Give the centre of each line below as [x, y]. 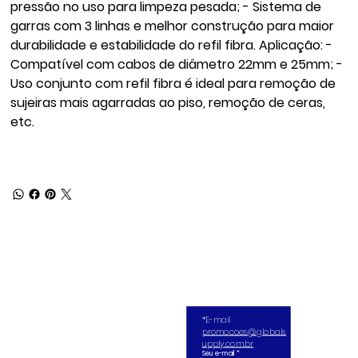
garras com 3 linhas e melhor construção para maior [173, 26]
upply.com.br [228, 344]
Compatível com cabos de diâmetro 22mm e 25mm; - [177, 65]
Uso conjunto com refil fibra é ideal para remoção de [173, 84]
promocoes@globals [244, 332]
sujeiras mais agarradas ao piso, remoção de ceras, [168, 103]
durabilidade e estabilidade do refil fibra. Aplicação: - [172, 46]
